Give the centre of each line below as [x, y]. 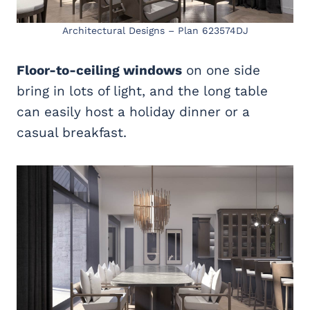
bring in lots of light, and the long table [142, 91]
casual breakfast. [72, 133]
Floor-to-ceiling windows [99, 71]
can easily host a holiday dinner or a [133, 112]
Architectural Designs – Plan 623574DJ [155, 31]
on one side [221, 71]
